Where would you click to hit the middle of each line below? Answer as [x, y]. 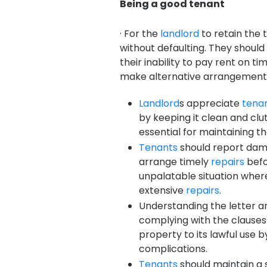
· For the [140, 34]
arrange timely [175, 162]
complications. [173, 249]
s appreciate [211, 103]
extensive [162, 190]
